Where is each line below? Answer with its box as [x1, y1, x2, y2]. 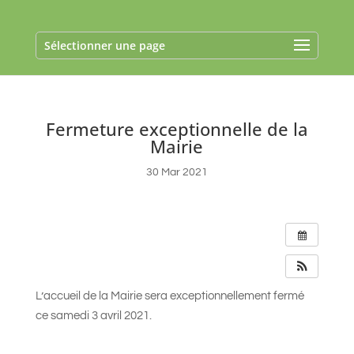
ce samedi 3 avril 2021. [35, 310, 152, 322]
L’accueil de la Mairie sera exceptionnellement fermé [35, 290, 304, 302]
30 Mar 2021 [145, 167, 208, 178]
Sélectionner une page [43, 38, 165, 53]
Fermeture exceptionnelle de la [45, 117, 308, 141]
